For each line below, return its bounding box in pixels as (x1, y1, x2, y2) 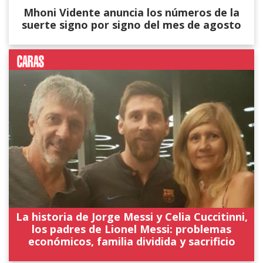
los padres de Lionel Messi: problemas (32, 222, 231, 237)
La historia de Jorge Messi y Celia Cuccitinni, (15, 210, 248, 224)
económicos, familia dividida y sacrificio (28, 234, 235, 249)
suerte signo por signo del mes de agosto (22, 18, 241, 32)
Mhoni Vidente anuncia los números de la (23, 5, 240, 20)
